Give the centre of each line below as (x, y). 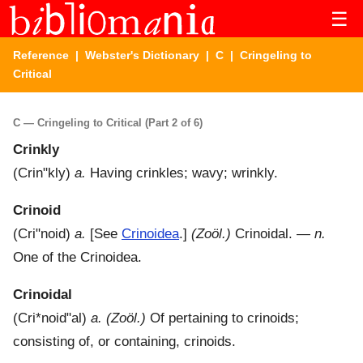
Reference (41, 55)
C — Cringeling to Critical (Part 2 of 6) (108, 122)
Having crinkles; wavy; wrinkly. (182, 173)
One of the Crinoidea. (77, 258)
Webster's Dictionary (142, 55)
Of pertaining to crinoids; (222, 318)
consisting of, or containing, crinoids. (124, 342)
